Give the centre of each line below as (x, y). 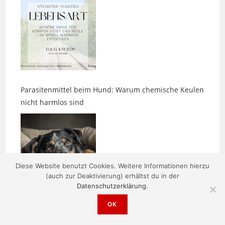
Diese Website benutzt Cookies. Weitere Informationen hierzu (113, 166)
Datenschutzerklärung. (113, 186)
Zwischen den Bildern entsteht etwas (83, 186)
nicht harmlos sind (52, 80)
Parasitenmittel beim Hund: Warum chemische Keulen (113, 67)
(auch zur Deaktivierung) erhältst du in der (113, 176)
